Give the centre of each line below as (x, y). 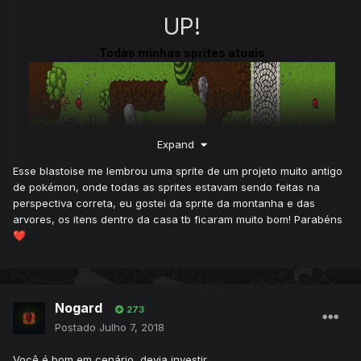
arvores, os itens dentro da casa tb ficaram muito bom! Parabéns (178, 219)
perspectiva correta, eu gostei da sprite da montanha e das (164, 203)
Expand (179, 144)
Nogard (79, 308)
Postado (77, 328)
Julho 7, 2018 (132, 328)
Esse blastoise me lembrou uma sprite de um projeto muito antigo (178, 170)
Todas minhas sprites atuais (182, 53)
